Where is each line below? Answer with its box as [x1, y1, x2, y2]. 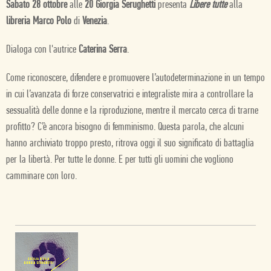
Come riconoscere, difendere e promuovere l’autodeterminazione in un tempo [6, 73, 265, 84]
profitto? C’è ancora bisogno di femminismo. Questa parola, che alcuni [6, 122, 244, 133]
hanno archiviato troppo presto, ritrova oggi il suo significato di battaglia [6, 138, 254, 149]
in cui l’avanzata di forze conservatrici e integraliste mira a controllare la [6, 89, 253, 100]
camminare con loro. [6, 171, 77, 182]
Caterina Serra [79, 44, 127, 56]
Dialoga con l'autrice [6, 44, 79, 56]
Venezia [82, 16, 107, 27]
